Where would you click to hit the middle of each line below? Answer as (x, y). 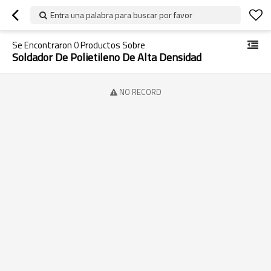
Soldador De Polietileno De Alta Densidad (107, 57)
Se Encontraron (43, 45)
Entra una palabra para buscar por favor (121, 15)
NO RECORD (140, 92)
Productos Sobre (112, 45)
